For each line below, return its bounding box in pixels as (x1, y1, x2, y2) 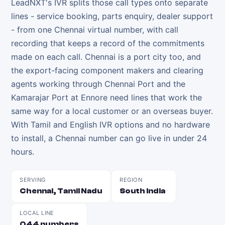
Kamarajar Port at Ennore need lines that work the (11, 92, 202, 102)
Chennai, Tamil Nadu (20, 186, 103, 195)
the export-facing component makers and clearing (11, 65, 204, 75)
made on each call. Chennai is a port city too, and (11, 52, 201, 62)
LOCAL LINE (20, 209, 54, 216)
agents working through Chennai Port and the (11, 79, 186, 89)
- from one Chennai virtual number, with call (11, 25, 179, 35)
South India (120, 186, 166, 195)
